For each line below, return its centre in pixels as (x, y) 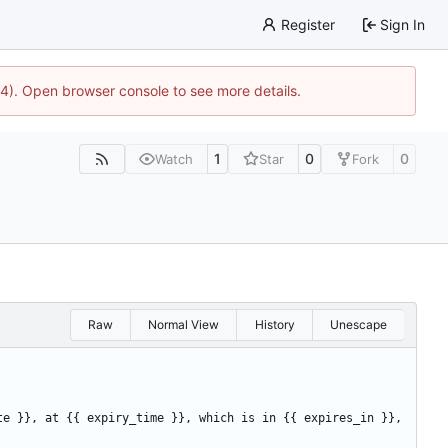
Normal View (184, 325)
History (274, 325)
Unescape (358, 325)
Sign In (402, 24)
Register (307, 24)
